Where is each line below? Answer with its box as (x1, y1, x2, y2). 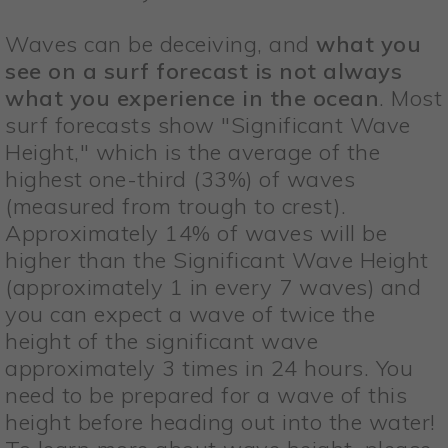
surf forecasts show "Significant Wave (5, 111, 411, 140)
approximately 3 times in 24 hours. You (5, 354, 413, 383)
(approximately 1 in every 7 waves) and (5, 273, 421, 302)
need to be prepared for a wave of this (5, 381, 407, 410)
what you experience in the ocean (5, 84, 379, 113)
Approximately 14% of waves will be (5, 219, 387, 248)
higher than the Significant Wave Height (5, 246, 429, 275)
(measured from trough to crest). (5, 192, 346, 221)
